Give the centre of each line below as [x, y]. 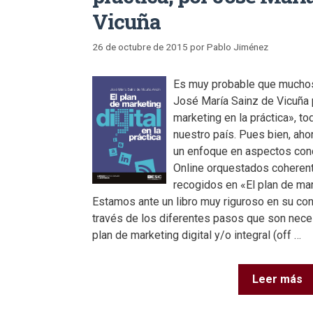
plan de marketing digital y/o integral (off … [197, 235]
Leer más [277, 279]
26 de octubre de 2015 [140, 47]
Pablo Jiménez [238, 47]
